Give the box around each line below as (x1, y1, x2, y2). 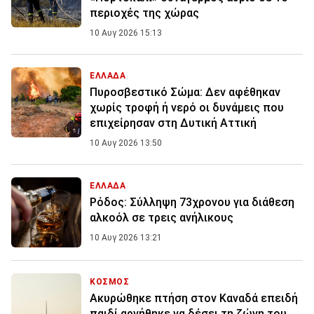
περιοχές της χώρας (90, 6, 199, 20)
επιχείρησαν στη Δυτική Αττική (90, 116, 257, 130)
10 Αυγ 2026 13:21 (90, 233, 162, 243)
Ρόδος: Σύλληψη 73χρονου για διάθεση (90, 196, 294, 210)
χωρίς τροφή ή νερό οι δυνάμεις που (90, 101, 284, 115)
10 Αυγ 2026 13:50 (90, 138, 162, 149)
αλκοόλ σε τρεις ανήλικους (90, 211, 233, 225)
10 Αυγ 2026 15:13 (90, 28, 162, 39)
